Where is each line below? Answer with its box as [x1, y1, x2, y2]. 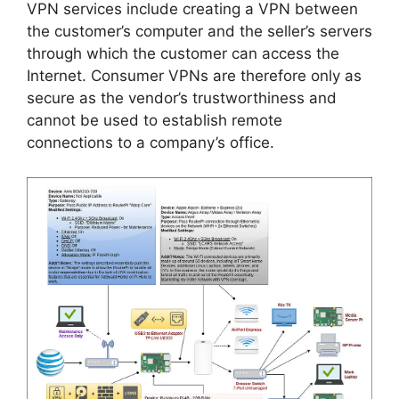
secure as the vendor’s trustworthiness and [27, 89, 337, 108]
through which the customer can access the [27, 45, 339, 63]
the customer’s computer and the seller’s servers [27, 22, 372, 41]
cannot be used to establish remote [27, 111, 282, 130]
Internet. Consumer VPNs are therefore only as [27, 67, 362, 85]
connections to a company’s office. [27, 134, 274, 152]
